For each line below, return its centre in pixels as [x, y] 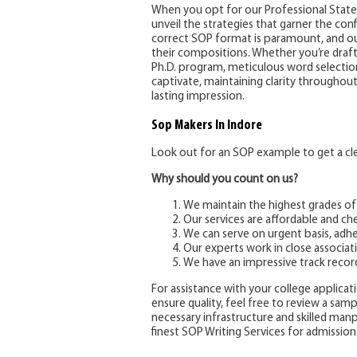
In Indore [238, 126]
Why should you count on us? [224, 180]
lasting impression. [198, 97]
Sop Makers [183, 126]
